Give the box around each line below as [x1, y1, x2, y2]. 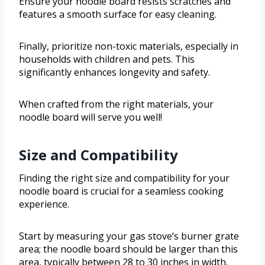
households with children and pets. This [19, 52, 195, 66]
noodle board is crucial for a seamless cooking [19, 184, 224, 198]
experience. [19, 197, 69, 211]
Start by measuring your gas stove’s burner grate [19, 229, 239, 243]
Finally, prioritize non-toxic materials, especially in [19, 39, 238, 53]
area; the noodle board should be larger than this [19, 242, 238, 256]
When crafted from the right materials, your [19, 97, 214, 111]
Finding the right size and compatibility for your [19, 171, 230, 185]
